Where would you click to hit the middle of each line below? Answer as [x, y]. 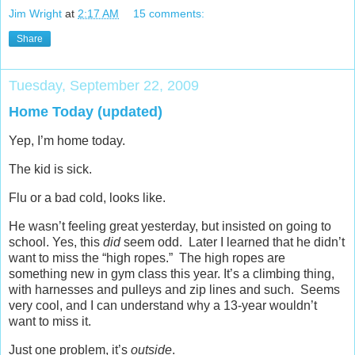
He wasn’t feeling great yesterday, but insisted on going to [170, 226]
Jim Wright [35, 13]
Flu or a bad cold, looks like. [87, 198]
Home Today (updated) [86, 111]
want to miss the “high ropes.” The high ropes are [147, 258]
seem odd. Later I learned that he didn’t [233, 242]
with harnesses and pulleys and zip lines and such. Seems [174, 289]
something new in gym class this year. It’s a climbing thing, [172, 273]
